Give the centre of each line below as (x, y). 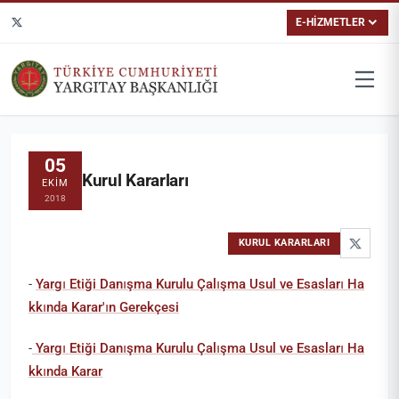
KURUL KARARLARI (284, 243)
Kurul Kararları (135, 181)
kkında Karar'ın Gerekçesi (104, 308)
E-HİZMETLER (331, 22)
